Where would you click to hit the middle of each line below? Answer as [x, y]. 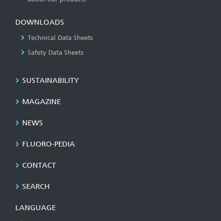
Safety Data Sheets [55, 52]
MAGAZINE [41, 101]
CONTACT [39, 165]
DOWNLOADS [40, 22]
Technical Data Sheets [60, 37]
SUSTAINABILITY [51, 80]
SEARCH [36, 186]
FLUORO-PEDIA [49, 144]
